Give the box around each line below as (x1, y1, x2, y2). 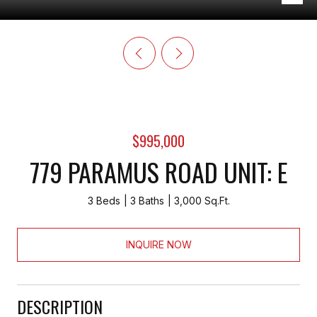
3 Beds (87, 195, 120, 207)
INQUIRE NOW (125, 238, 192, 250)
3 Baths (129, 195, 164, 207)
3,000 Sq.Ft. (173, 195, 230, 207)
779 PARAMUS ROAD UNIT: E (29, 153, 288, 190)
